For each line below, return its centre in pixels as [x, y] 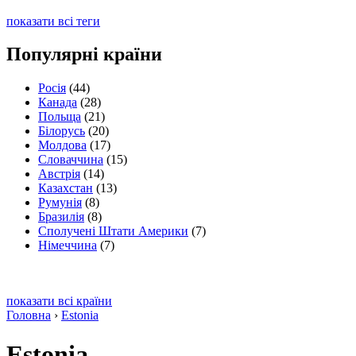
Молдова [62, 145]
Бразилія [61, 217]
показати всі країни [59, 301]
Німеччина [68, 246]
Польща [60, 117]
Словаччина [71, 160]
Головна [29, 315]
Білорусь [62, 131]
